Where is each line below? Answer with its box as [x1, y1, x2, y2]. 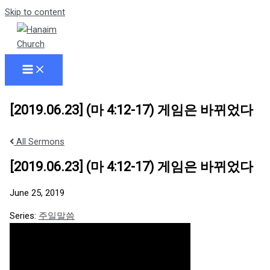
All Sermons [13, 136, 64, 148]
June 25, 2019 [9, 187, 64, 198]
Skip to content [5, 7, 65, 17]
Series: [9, 210, 39, 222]
